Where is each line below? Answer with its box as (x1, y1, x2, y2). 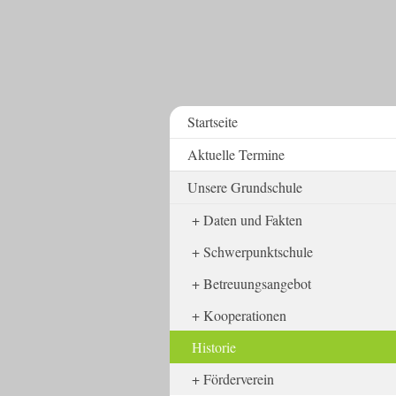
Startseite (187, 112, 238, 131)
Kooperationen (203, 306, 286, 324)
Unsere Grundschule (187, 178, 302, 196)
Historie (192, 338, 236, 356)
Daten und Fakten (203, 210, 302, 229)
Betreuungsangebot (203, 274, 311, 293)
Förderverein (203, 369, 274, 388)
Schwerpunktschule (203, 242, 313, 261)
